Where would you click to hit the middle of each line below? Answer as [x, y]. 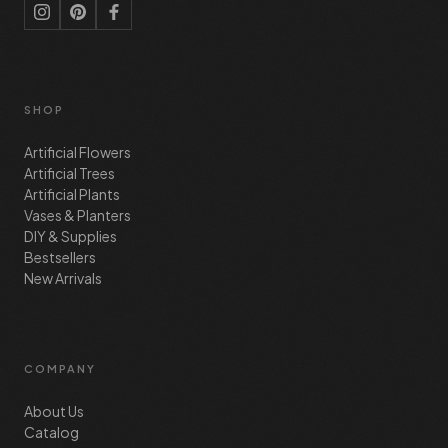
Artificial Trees [69, 172]
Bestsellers [60, 256]
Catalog [51, 431]
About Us [54, 410]
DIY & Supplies [70, 235]
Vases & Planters [77, 214]
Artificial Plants [72, 193]
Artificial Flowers [77, 151]
